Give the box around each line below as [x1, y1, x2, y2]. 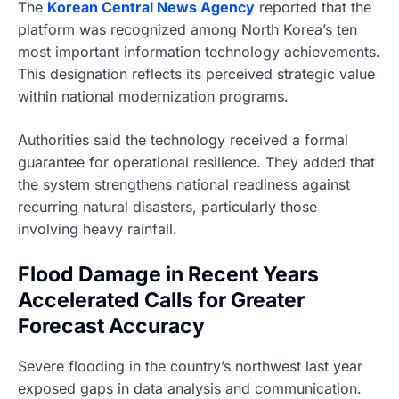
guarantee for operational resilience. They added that [18, 152, 375, 171]
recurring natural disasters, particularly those [18, 197, 317, 216]
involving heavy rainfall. [18, 219, 177, 238]
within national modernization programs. [18, 86, 289, 105]
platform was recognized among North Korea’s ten [18, 20, 357, 38]
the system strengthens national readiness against [18, 175, 350, 193]
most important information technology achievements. [18, 42, 380, 61]
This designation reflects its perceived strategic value [18, 64, 375, 83]
